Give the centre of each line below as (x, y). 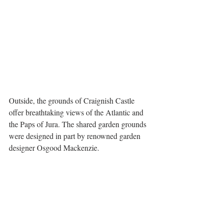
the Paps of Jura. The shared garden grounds (79, 124)
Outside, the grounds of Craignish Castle (73, 100)
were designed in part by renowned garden (76, 136)
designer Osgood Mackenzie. (54, 147)
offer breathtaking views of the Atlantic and (77, 112)
